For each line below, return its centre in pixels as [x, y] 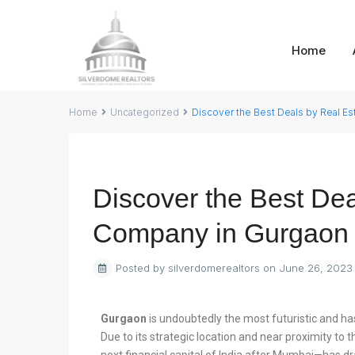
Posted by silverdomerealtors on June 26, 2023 [233, 268]
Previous [138, 165]
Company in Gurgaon [221, 233]
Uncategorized [145, 112]
